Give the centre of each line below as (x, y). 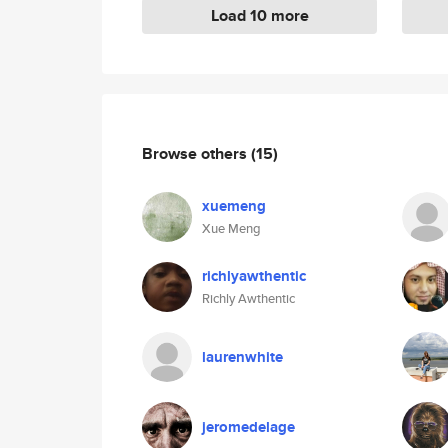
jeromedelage (248, 427)
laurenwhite (242, 357)
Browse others (196, 153)
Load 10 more (259, 15)
